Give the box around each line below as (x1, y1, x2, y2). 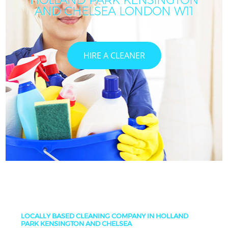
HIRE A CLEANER (83, 49, 145, 61)
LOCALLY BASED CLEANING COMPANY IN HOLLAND (21, 212, 189, 220)
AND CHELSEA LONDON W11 (35, 4, 193, 19)
